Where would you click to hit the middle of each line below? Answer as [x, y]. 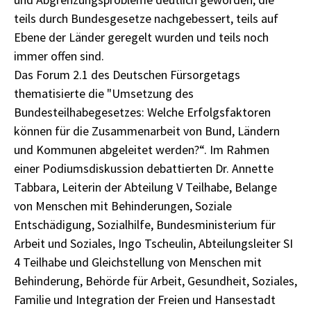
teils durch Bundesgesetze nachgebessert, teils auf [146, 18]
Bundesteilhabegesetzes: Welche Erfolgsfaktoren [142, 112]
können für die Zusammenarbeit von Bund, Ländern [147, 131]
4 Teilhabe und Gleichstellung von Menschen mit [138, 262]
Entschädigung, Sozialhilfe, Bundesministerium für [145, 225]
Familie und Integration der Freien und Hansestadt [145, 300]
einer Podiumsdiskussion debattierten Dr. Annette [144, 168]
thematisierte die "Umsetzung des [104, 93]
